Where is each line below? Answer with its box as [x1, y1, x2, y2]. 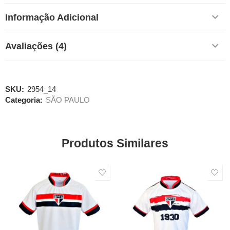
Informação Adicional [5, 12, 99, 23]
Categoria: [5, 95, 43, 104]
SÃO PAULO [46, 95, 90, 104]
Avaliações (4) [5, 41, 67, 51]
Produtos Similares [62, 136, 168, 150]
